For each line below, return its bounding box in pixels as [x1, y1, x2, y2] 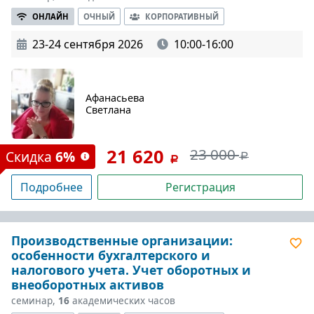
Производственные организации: [11, 232, 233, 249]
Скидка [6, 147, 55, 166]
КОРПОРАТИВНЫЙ [145, 11, 219, 22]
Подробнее [20, 179, 83, 195]
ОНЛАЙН [32, 11, 69, 22]
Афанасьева [86, 91, 144, 104]
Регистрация [165, 179, 235, 195]
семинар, [11, 294, 58, 307]
